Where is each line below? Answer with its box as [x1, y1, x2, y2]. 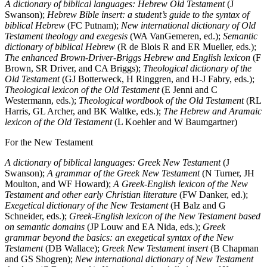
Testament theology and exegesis [5, 30, 128, 41]
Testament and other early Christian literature [5, 189, 177, 200]
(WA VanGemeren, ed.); [128, 30, 223, 41]
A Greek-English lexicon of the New [113, 178, 248, 189]
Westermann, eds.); [5, 95, 79, 105]
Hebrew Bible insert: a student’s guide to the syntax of [47, 9, 249, 20]
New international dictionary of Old [121, 20, 256, 30]
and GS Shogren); [5, 253, 75, 264]
